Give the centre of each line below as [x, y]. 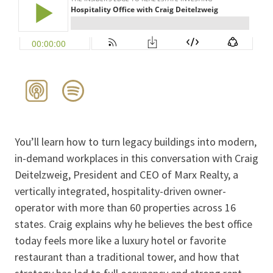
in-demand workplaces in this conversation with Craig [136, 158]
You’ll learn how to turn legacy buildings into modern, [136, 141]
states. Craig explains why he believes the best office [133, 224]
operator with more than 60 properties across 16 [125, 207]
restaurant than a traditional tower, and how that [127, 257]
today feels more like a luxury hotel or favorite [120, 240]
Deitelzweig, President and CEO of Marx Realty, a [126, 174]
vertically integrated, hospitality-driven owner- [120, 191]
